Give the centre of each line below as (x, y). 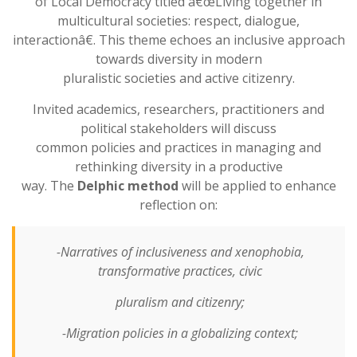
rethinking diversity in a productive (178, 166)
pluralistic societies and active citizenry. (178, 78)
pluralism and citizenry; (180, 302)
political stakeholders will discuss (178, 128)
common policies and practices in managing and (178, 147)
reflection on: (178, 204)
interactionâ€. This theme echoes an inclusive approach (178, 39)
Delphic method (127, 185)
